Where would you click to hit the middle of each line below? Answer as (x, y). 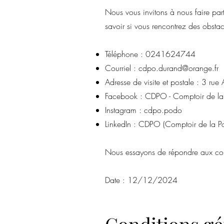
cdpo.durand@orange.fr (178, 68)
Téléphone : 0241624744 (150, 54)
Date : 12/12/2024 (141, 180)
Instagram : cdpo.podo (143, 110)
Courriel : (122, 68)
